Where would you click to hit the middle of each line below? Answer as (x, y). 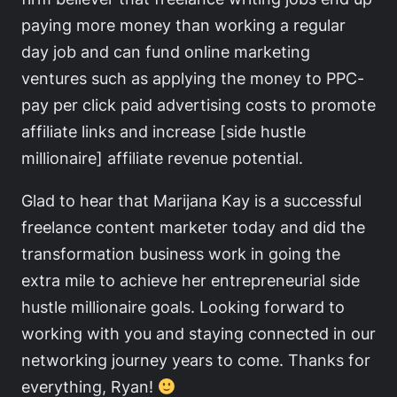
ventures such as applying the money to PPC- (193, 78)
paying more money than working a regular (183, 24)
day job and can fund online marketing (166, 51)
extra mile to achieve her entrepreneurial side (191, 280)
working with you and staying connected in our (198, 334)
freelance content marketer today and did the (193, 227)
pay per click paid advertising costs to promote (198, 104)
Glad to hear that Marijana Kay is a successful (191, 201)
